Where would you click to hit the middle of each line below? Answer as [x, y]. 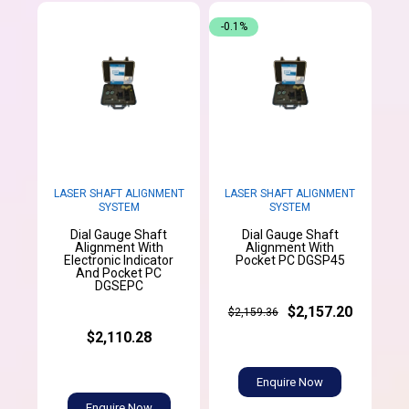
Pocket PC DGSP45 [290, 261]
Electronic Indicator [119, 261]
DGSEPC [119, 286]
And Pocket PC [119, 273]
